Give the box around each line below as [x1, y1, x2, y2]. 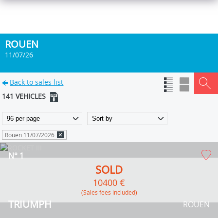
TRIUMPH [8, 197, 52, 211]
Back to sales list [10, 77, 64, 87]
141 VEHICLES [2, 91, 48, 101]
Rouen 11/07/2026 [5, 130, 55, 139]
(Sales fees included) [86, 188, 137, 196]
